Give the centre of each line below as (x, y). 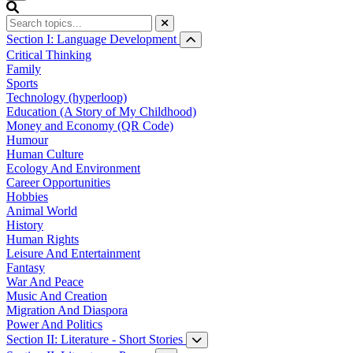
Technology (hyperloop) (67, 97)
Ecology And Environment (73, 168)
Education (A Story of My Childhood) (101, 111)
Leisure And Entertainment (73, 253)
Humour (27, 139)
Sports (22, 83)
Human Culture (45, 154)
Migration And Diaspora (67, 310)
